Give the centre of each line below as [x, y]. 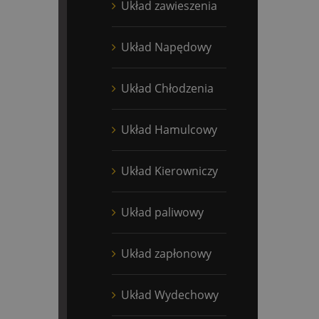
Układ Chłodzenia [167, 88]
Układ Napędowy [166, 47]
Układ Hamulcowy [169, 129]
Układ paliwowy [162, 212]
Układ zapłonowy [166, 253]
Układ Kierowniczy [169, 171]
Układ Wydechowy [170, 294]
